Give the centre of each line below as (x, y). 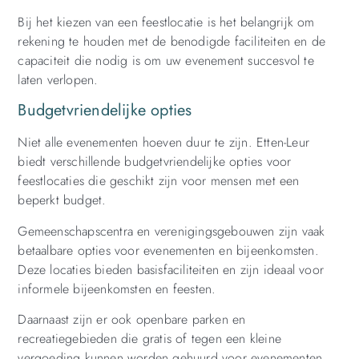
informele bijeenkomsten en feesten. (117, 288)
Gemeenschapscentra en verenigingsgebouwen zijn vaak (171, 231)
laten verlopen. (58, 80)
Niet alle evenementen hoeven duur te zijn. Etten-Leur (163, 143)
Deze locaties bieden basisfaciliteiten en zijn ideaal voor (171, 269)
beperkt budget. (62, 200)
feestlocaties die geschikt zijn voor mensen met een (159, 181)
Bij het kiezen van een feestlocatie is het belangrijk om (166, 22)
